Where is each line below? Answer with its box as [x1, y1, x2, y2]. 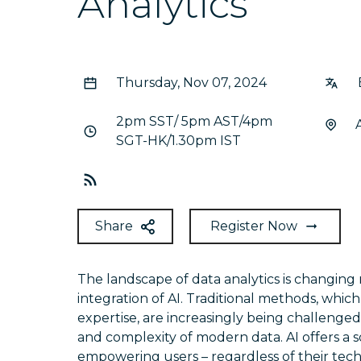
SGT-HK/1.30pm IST [116, 133, 241, 148]
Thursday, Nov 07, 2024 [116, 75, 267, 90]
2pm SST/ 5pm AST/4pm [116, 114, 272, 129]
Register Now [210, 218, 297, 234]
